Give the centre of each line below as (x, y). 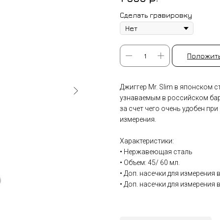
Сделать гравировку (156, 15)
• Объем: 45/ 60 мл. (150, 163)
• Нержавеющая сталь (156, 152)
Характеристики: (147, 141)
